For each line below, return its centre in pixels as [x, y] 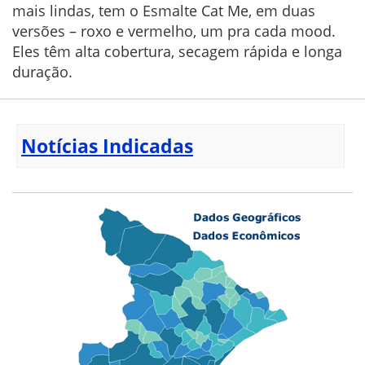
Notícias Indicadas [107, 146]
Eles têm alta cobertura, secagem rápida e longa [177, 52]
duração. [42, 72]
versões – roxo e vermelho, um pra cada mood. [174, 31]
